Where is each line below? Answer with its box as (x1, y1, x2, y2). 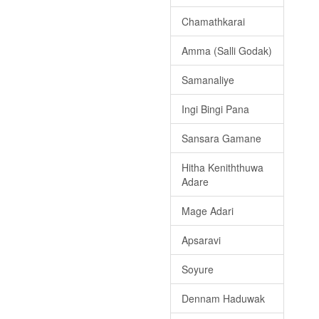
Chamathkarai (182, 14, 245, 29)
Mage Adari (182, 204, 234, 219)
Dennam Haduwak (182, 291, 265, 306)
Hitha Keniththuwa (182, 160, 263, 175)
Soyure (182, 262, 214, 277)
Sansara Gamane (182, 131, 261, 146)
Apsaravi (182, 233, 221, 248)
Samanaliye (182, 73, 234, 88)
